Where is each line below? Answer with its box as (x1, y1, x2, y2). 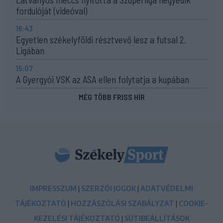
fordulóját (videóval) (16, 4, 87, 16)
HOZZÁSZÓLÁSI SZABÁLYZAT (71, 199, 174, 208)
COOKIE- (179, 199, 208, 208)
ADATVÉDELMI (140, 184, 193, 193)
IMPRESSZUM (30, 184, 77, 193)
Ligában (16, 44, 44, 56)
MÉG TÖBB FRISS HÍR (78, 92, 145, 102)
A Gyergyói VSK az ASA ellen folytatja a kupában (16, 73, 189, 85)
